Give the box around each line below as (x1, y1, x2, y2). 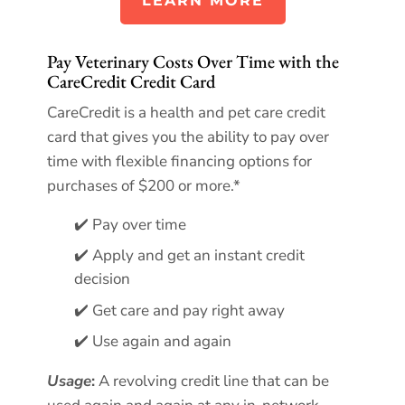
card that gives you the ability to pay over (47, 126, 330, 147)
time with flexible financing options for (47, 150, 313, 172)
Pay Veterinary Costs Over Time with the (47, 49, 340, 73)
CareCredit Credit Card (47, 69, 216, 93)
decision (74, 268, 131, 290)
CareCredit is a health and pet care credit (47, 101, 326, 123)
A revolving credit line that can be (95, 371, 330, 392)
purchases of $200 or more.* (47, 174, 241, 196)
